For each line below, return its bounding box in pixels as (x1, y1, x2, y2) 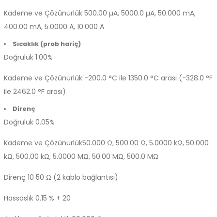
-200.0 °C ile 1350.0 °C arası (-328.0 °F (82, 73, 213, 83)
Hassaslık (4, 193, 33, 203)
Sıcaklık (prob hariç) (12, 40, 81, 48)
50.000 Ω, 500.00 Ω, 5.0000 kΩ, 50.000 (82, 138, 209, 148)
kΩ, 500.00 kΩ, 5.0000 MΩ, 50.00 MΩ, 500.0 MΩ (4, 152, 158, 161)
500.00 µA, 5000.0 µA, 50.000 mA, (82, 8, 196, 18)
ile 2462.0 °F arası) (4, 87, 66, 96)
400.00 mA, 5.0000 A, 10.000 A (4, 22, 104, 31)
